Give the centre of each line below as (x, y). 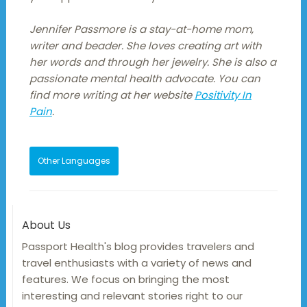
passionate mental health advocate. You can (145, 78)
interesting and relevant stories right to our (132, 295)
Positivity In (223, 95)
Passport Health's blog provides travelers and (138, 246)
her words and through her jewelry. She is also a (152, 62)
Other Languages (74, 160)
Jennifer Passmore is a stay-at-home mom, (141, 29)
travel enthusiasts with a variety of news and (136, 262)
